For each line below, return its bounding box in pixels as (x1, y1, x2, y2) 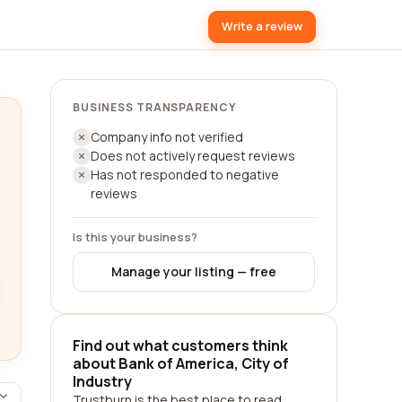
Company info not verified (91, 128, 243, 145)
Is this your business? (73, 229, 197, 245)
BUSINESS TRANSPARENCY (73, 100, 237, 115)
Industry (73, 371, 132, 391)
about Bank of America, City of (73, 354, 289, 373)
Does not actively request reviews (91, 147, 295, 164)
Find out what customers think (73, 336, 288, 355)
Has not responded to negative (91, 166, 279, 183)
